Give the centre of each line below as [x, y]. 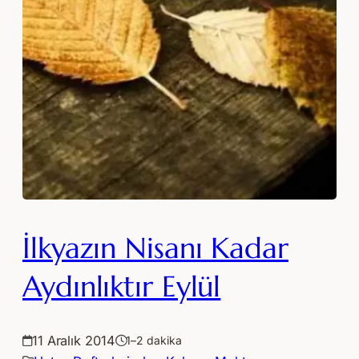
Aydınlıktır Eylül [122, 287]
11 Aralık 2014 [73, 341]
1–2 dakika [154, 341]
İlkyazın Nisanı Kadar [155, 248]
